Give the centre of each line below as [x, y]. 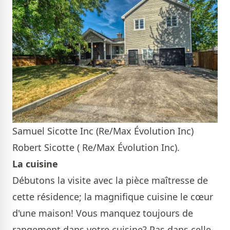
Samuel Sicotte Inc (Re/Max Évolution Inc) [103, 131]
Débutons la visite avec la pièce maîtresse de [110, 180]
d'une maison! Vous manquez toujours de [103, 213]
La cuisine [35, 164]
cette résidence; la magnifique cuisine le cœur [113, 196]
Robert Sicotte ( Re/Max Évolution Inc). [96, 147]
